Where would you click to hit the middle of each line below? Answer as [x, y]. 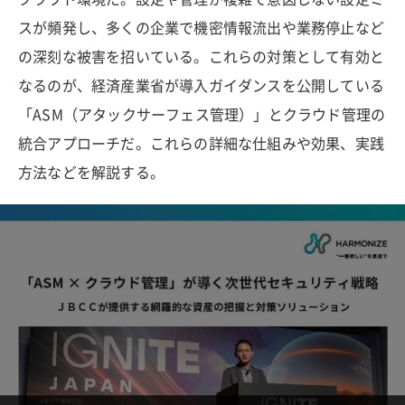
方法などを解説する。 [91, 172]
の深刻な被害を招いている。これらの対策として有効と [202, 56]
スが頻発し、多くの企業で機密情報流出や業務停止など [202, 27]
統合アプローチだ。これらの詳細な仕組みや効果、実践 [201, 143]
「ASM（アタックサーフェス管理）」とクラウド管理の [202, 114]
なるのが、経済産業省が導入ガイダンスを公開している [201, 85]
